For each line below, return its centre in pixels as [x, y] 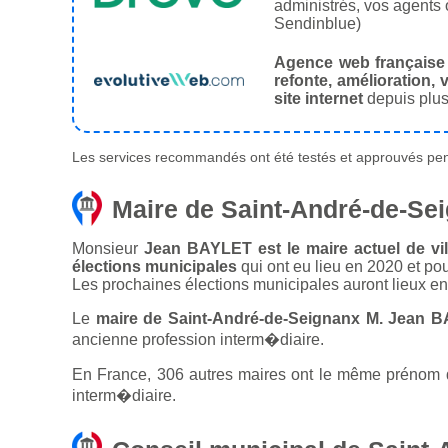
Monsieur [108, 249]
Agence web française [360, 63]
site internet [318, 99]
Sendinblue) [317, 24]
